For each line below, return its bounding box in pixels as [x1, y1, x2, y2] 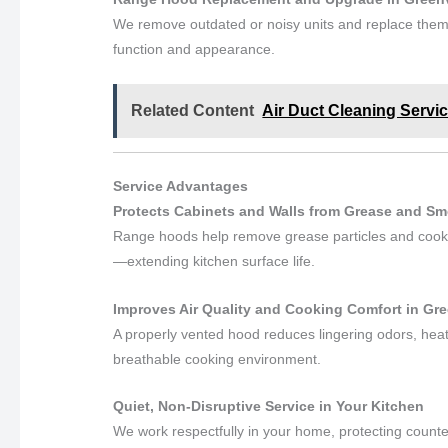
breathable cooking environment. [113, 350, 322, 367]
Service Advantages [113, 178, 249, 195]
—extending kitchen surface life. [113, 253, 316, 270]
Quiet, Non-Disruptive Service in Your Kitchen [113, 398, 425, 415]
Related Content [131, 102, 255, 120]
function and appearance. [113, 41, 276, 58]
